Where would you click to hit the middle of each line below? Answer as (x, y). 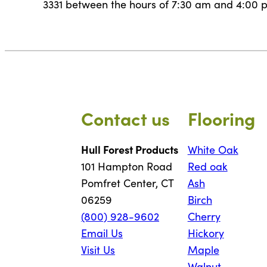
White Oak (213, 150)
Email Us (102, 233)
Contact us (125, 118)
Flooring (221, 118)
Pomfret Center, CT (127, 183)
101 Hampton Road (127, 167)
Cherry (204, 217)
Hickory (206, 233)
